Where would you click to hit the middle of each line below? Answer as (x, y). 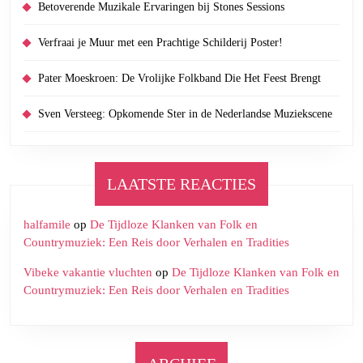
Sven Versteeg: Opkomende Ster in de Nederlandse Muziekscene (185, 114)
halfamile (47, 224)
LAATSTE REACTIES (181, 184)
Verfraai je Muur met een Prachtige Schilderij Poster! (160, 43)
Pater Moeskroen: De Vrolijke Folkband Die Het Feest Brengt (179, 78)
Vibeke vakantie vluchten (88, 272)
